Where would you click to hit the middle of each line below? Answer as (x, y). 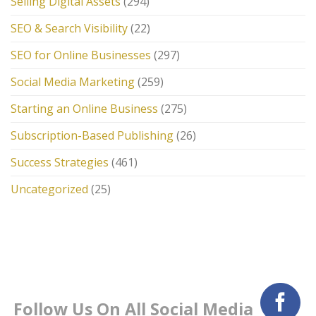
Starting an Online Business (84, 108)
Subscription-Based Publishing (92, 135)
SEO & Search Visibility (69, 28)
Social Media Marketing (73, 81)
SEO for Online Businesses (81, 55)
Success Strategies (60, 162)
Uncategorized (49, 189)
